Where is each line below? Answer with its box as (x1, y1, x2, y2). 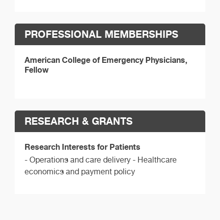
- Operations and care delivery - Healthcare (25, 155, 177, 165)
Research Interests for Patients (25, 141, 140, 152)
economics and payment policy (25, 166, 135, 176)
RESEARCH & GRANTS (25, 114, 133, 127)
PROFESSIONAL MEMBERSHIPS (25, 27, 178, 40)
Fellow (25, 64, 49, 75)
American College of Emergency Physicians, (25, 55, 187, 65)
